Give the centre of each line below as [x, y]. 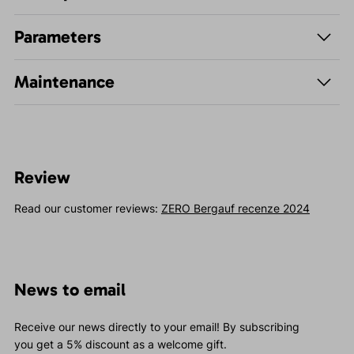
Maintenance [64, 82]
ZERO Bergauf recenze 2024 [235, 209]
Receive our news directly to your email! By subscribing [156, 327]
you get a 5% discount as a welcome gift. [120, 345]
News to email [70, 290]
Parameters [57, 37]
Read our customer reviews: [87, 209]
